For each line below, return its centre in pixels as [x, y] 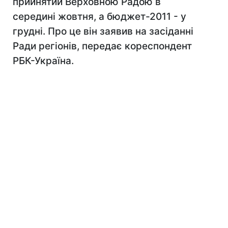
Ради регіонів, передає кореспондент [102, 46]
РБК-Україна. [43, 61]
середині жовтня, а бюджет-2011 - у [99, 17]
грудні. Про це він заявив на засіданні [103, 31]
